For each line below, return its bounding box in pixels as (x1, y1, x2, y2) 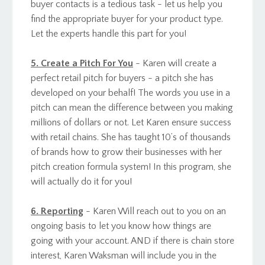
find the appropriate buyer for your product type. (31, 13, 223, 24)
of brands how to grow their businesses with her (31, 146, 222, 157)
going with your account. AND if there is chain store (31, 235, 234, 246)
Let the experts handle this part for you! (31, 28, 186, 39)
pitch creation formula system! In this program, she (31, 161, 231, 172)
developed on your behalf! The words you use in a (31, 87, 230, 98)
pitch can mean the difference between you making (31, 102, 233, 113)
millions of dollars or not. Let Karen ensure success (31, 117, 231, 128)
